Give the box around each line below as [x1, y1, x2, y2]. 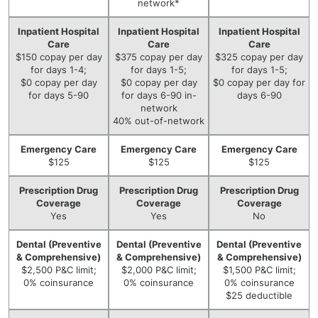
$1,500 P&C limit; [222, 264, 296, 275]
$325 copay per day [215, 51, 303, 62]
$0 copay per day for [213, 77, 305, 88]
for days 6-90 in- [121, 89, 197, 101]
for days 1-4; [31, 64, 87, 75]
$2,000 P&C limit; [121, 264, 197, 275]
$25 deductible [226, 290, 292, 301]
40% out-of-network [113, 115, 204, 126]
